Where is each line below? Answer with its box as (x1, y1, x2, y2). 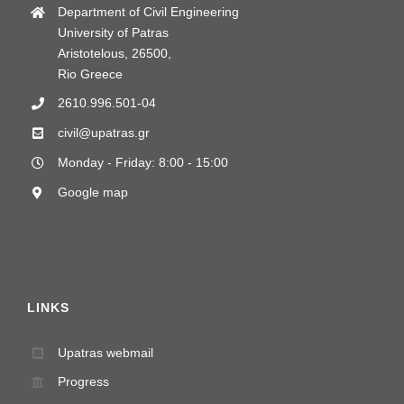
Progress (57, 374, 109, 390)
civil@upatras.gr (57, 125, 150, 141)
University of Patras (57, 24, 169, 40)
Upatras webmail (57, 344, 153, 360)
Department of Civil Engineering (57, 4, 239, 19)
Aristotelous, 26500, (57, 45, 171, 60)
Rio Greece (57, 66, 123, 81)
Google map (57, 184, 128, 199)
